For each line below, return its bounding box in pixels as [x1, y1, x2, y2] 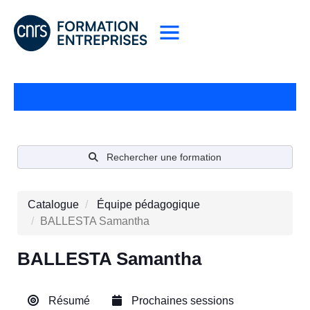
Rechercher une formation [107, 152, 221, 163]
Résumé [46, 295, 90, 307]
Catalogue [28, 199, 79, 211]
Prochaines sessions [129, 295, 234, 307]
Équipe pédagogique [97, 199, 200, 211]
